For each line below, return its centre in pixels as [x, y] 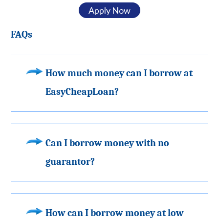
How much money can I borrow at [119, 73]
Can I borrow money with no [108, 143]
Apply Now [109, 10]
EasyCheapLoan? [82, 91]
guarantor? [70, 161]
